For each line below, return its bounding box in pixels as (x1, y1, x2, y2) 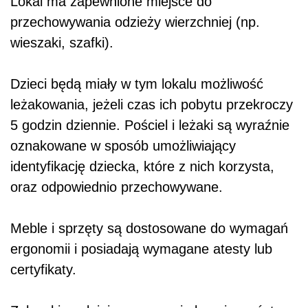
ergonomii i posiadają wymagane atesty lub (10, 241, 272, 257)
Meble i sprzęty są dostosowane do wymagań (10, 221, 288, 236)
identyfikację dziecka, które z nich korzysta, (10, 159, 274, 175)
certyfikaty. (10, 262, 76, 278)
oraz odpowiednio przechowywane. (10, 179, 223, 195)
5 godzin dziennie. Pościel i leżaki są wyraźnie (10, 118, 289, 133)
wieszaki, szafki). (10, 35, 113, 51)
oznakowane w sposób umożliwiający (10, 138, 236, 154)
